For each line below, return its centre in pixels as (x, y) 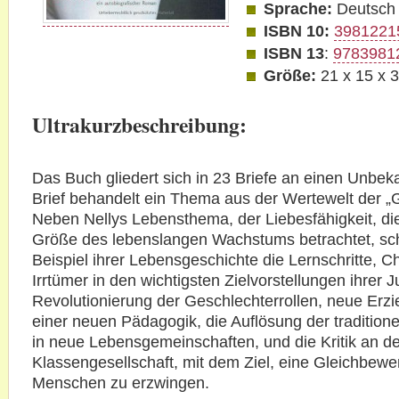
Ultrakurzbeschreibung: (139, 124)
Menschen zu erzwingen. (120, 383)
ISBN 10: (297, 32)
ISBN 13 (294, 54)
